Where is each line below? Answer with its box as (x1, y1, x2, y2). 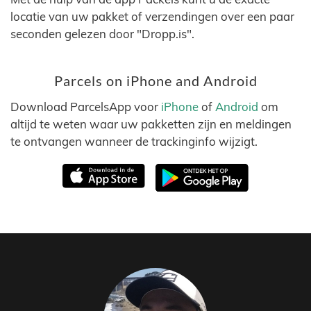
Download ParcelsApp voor (10, 99, 161, 114)
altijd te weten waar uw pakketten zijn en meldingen (10, 117, 292, 131)
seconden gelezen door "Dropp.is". (10, 26, 194, 41)
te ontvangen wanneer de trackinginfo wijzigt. (10, 134, 258, 149)
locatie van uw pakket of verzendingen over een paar (10, 9, 294, 24)
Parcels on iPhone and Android (53, 73, 258, 89)
